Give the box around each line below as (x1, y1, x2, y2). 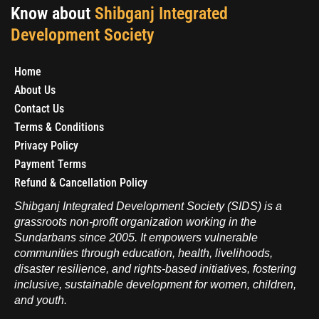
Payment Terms (14, 157, 86, 171)
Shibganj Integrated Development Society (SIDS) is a (14, 200, 282, 212)
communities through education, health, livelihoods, (14, 247, 273, 259)
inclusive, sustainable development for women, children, (14, 278, 296, 291)
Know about (11, 4, 95, 23)
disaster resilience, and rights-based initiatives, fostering (14, 263, 296, 275)
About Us (14, 83, 56, 97)
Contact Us (14, 102, 64, 115)
